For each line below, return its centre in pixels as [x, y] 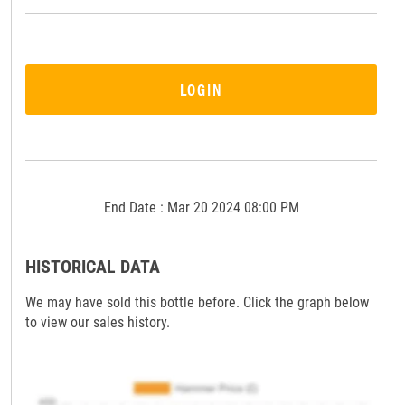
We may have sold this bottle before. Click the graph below [198, 302]
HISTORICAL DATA [93, 266]
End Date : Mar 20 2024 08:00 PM [201, 207]
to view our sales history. [98, 322]
